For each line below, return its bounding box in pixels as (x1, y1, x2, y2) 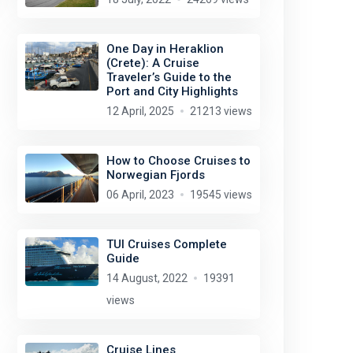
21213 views (189, 105, 252, 117)
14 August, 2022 (106, 272, 188, 284)
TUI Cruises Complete (106, 237, 227, 251)
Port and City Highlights (106, 84, 238, 98)
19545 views (189, 188, 252, 201)
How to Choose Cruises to (106, 154, 251, 168)
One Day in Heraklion (106, 42, 224, 56)
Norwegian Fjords (106, 168, 205, 182)
